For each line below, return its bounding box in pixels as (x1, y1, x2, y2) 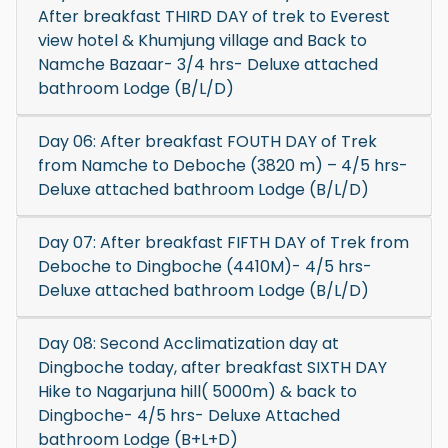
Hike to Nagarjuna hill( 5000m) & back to (38, 380, 357, 403)
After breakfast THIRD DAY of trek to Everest (38, 5, 390, 28)
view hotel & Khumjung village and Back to (38, 29, 367, 52)
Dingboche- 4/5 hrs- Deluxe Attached (38, 404, 340, 427)
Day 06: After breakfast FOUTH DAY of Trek (38, 130, 377, 153)
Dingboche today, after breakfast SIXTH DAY (38, 356, 387, 379)
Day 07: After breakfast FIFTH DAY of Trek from (38, 231, 100, 254)
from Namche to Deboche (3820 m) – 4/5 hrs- (38, 154, 408, 177)
